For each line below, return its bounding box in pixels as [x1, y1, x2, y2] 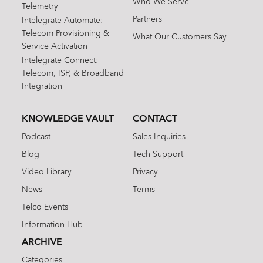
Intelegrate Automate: [22, 16, 103, 25]
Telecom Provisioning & [22, 29, 110, 38]
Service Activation [22, 42, 88, 51]
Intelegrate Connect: [22, 56, 99, 65]
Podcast [22, 133, 51, 141]
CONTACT [132, 114, 177, 124]
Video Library [22, 168, 72, 177]
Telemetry [22, 2, 59, 11]
